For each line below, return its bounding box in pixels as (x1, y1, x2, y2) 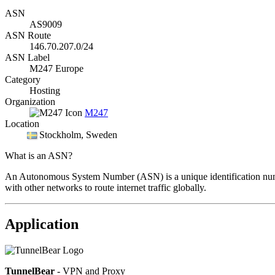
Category (5, 74, 41, 85)
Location (5, 118, 39, 129)
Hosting (29, 85, 60, 96)
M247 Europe (29, 63, 83, 74)
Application (5, 216, 79, 233)
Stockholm (39, 129, 81, 140)
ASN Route (5, 29, 51, 41)
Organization (5, 96, 55, 107)
